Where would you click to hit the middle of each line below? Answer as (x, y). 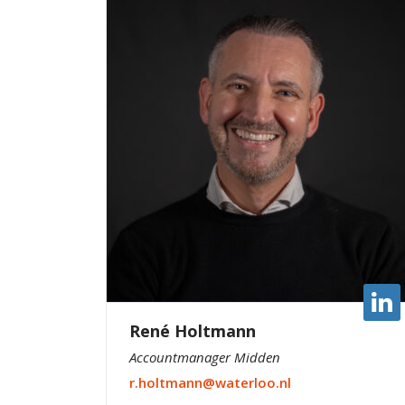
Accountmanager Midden (205, 357)
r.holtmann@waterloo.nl (210, 382)
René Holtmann (193, 330)
